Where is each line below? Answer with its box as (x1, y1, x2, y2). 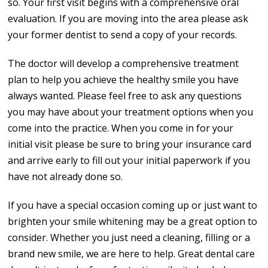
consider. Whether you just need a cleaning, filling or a (8, 230, 251, 244)
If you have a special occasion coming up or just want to (8, 198, 258, 212)
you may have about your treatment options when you (8, 105, 254, 118)
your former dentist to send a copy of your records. (8, 28, 237, 41)
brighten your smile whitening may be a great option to (8, 214, 258, 228)
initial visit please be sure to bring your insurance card (8, 137, 252, 151)
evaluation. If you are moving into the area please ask (8, 11, 249, 25)
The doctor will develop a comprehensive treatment (8, 56, 239, 70)
